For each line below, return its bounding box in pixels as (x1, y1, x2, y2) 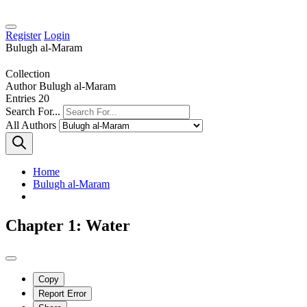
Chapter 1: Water (5, 216, 130, 234)
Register (5, 29, 41, 41)
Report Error (38, 288, 86, 299)
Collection (5, 67, 50, 79)
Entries (5, 92, 36, 104)
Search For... (5, 105, 60, 117)
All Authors (5, 119, 56, 131)
